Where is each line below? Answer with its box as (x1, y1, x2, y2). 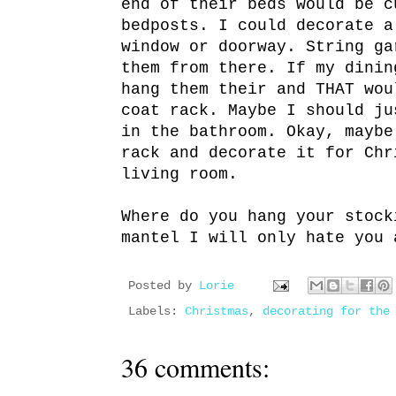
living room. (121, 165, 238, 184)
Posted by (128, 278, 199, 293)
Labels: (128, 304, 185, 319)
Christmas (185, 304, 248, 319)
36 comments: (121, 349, 270, 385)
